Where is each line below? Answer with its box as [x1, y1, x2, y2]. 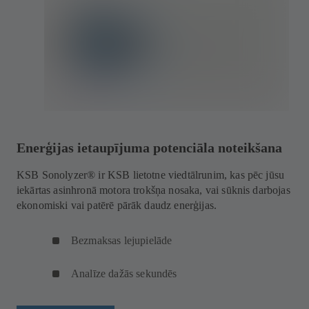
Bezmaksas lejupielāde [71, 235, 172, 247]
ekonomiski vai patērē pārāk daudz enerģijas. [17, 199, 217, 212]
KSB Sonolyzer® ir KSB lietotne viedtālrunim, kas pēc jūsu [17, 169, 285, 181]
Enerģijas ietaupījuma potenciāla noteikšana [17, 140, 282, 155]
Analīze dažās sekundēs [71, 268, 177, 280]
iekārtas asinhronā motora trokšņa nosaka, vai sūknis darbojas [17, 184, 290, 197]
